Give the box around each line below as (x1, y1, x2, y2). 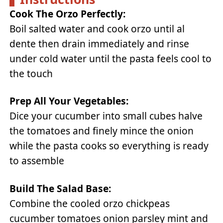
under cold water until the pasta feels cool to (9, 51, 212, 65)
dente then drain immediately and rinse (9, 36, 190, 50)
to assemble (9, 154, 65, 168)
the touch (9, 66, 53, 80)
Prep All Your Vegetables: (9, 94, 129, 108)
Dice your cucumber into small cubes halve (9, 109, 203, 123)
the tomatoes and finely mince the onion (9, 124, 194, 138)
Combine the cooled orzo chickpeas (9, 196, 170, 210)
